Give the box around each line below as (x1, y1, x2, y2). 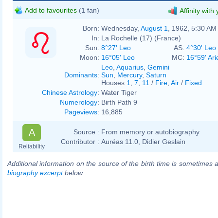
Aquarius (116, 63, 144, 71)
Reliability (18, 143, 45, 150)
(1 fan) (77, 6, 99, 14)
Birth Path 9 (101, 98, 137, 106)
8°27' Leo (101, 43, 131, 52)
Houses (101, 78, 127, 87)
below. (63, 168, 84, 177)
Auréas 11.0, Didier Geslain (101, 137, 185, 145)
